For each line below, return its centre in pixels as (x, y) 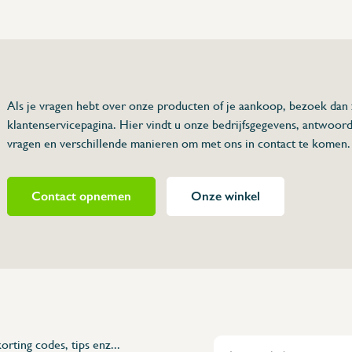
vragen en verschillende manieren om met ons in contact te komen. (178, 143)
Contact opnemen (81, 196)
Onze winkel (225, 196)
